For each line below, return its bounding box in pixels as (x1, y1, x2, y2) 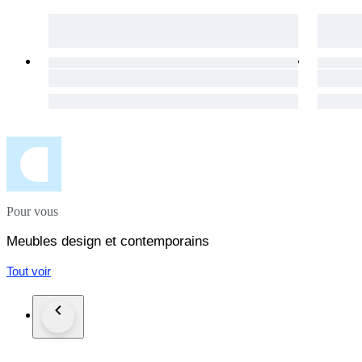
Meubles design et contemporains (6, 234, 209, 250)
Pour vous (6, 204, 58, 219)
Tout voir (6, 264, 51, 279)
